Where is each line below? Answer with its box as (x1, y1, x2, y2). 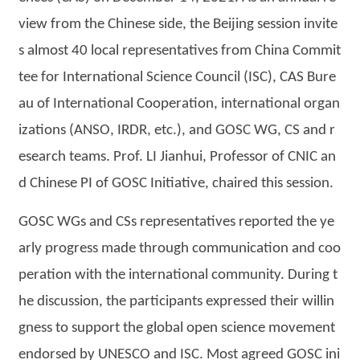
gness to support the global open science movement (18, 321, 336, 336)
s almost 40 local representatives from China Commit (18, 43, 342, 59)
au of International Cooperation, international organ (18, 96, 341, 112)
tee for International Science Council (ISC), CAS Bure (18, 70, 337, 85)
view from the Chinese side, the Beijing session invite (18, 17, 338, 32)
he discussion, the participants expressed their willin (18, 294, 335, 309)
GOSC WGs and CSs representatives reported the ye (18, 215, 335, 230)
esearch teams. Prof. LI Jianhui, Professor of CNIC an (18, 149, 337, 165)
